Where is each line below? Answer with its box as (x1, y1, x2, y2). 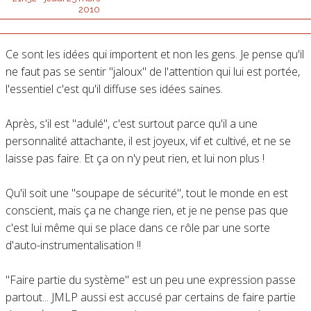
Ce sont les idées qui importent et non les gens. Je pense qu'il (5, 47, 304, 62)
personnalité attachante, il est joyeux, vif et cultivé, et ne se (5, 133, 291, 149)
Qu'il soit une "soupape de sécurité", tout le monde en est (5, 185, 288, 201)
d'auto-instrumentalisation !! (5, 237, 141, 253)
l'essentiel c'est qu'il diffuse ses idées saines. (5, 81, 223, 97)
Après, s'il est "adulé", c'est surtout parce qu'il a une (5, 116, 258, 132)
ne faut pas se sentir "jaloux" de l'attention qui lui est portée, (5, 64, 300, 80)
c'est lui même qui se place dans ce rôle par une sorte (5, 220, 270, 236)
